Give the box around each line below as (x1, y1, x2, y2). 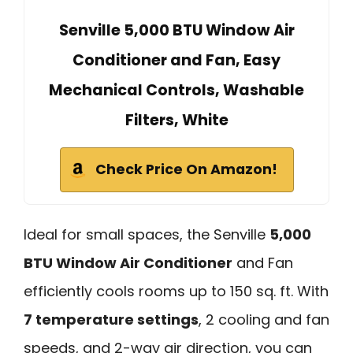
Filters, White (124, 110, 229, 132)
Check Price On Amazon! (95, 160, 277, 180)
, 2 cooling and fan (199, 310, 329, 330)
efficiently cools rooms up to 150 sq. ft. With (24, 281, 329, 302)
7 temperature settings (24, 310, 199, 330)
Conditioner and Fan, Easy (72, 50, 281, 72)
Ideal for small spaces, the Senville (24, 225, 269, 245)
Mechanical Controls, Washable (49, 80, 304, 102)
